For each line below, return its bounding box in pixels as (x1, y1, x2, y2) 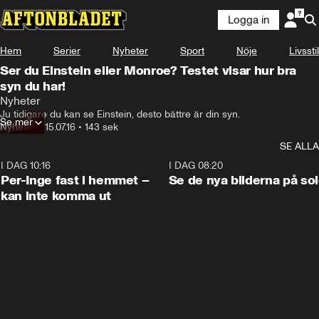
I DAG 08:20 (168, 159, 223, 172)
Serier (53, 45, 80, 57)
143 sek (85, 121, 118, 133)
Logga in (228, 14, 269, 26)
